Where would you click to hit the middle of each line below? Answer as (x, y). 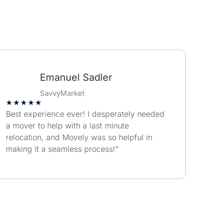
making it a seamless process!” (62, 149)
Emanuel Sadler (76, 78)
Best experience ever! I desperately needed (85, 114)
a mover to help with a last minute (67, 126)
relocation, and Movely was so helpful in (79, 137)
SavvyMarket (63, 93)
